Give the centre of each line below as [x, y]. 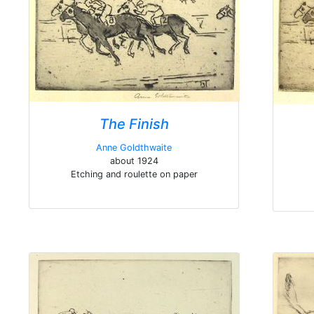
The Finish [134, 124]
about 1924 [134, 161]
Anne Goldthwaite [134, 148]
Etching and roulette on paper [134, 174]
